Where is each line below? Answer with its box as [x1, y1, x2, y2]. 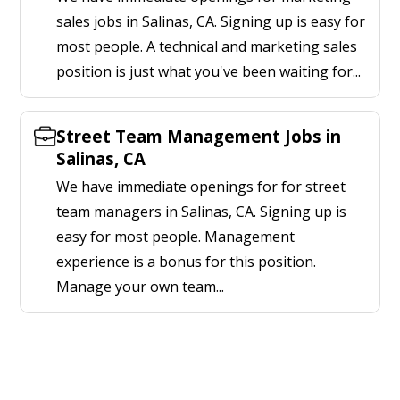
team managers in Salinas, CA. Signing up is [56, 202, 346, 221]
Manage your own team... [56, 277, 224, 296]
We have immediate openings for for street [56, 177, 346, 196]
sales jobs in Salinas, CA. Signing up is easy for [56, 12, 365, 31]
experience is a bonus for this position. [56, 252, 316, 271]
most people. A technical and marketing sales [56, 37, 357, 56]
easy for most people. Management [56, 227, 295, 246]
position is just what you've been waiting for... [56, 62, 361, 81]
